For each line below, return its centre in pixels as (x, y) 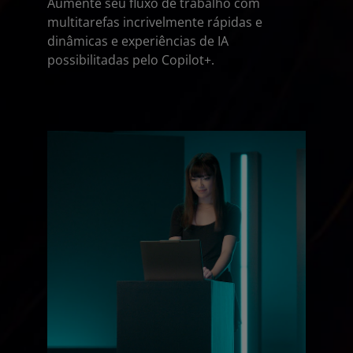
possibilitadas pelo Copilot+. (131, 60)
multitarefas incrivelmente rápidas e (155, 22)
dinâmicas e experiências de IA (138, 41)
